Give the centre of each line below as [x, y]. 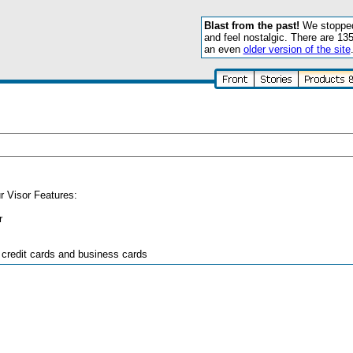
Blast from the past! [251, 26]
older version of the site [297, 49]
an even [223, 49]
